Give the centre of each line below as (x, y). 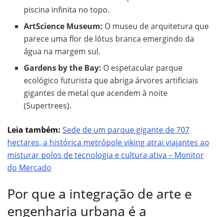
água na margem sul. (62, 51)
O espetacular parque (142, 68)
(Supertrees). (48, 105)
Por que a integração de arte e (100, 193)
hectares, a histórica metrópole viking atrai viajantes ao (108, 142)
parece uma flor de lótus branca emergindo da (109, 39)
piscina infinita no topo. (67, 9)
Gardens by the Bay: (63, 68)
